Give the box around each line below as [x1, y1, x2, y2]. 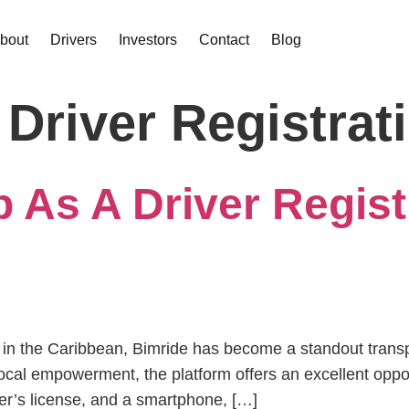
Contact [199, 32, 249, 47]
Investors [119, 32, 177, 47]
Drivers [50, 32, 97, 47]
